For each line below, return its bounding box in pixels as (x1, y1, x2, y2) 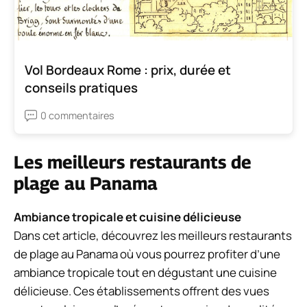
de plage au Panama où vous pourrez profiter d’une (14, 246, 280, 262)
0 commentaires (40, 109, 114, 123)
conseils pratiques (25, 79, 138, 97)
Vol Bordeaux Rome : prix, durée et (25, 61, 231, 79)
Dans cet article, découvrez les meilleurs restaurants (14, 228, 292, 244)
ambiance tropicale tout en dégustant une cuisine (14, 265, 277, 281)
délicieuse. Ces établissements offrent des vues (14, 283, 269, 299)
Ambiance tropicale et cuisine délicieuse (14, 209, 241, 225)
